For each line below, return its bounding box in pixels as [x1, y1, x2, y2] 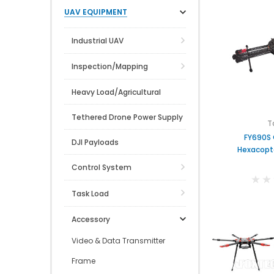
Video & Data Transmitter [72, 235, 165, 246]
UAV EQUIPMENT [64, 7, 127, 17]
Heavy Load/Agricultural [72, 87, 161, 98]
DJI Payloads [72, 137, 119, 148]
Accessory [72, 213, 110, 224]
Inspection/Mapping [72, 61, 148, 72]
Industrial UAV [72, 35, 124, 46]
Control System [72, 162, 131, 173]
